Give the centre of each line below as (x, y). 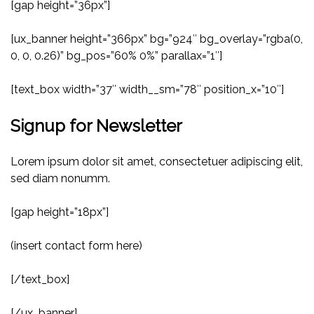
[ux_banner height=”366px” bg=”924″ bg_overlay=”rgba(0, (157, 39)
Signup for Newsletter (96, 126)
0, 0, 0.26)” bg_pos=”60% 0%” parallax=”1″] (116, 56)
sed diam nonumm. (60, 179)
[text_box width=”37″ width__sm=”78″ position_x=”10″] (147, 90)
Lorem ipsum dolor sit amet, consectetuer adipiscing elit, (157, 162)
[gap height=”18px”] (60, 212)
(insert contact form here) (76, 246)
